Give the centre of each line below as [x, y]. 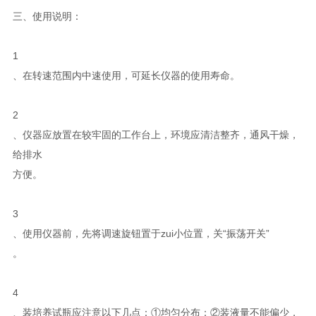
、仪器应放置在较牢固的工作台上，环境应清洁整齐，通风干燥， [156, 134]
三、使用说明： [47, 16]
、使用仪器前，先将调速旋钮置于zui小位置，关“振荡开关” [141, 233]
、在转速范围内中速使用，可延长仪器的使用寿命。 [126, 75]
